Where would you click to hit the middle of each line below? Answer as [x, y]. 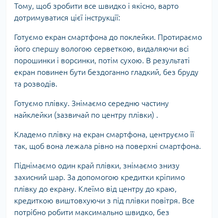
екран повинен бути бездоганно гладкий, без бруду [106, 72]
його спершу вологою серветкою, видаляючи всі [101, 48]
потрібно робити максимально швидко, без [92, 212]
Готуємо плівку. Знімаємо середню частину [91, 103]
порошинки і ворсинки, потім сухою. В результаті [102, 60]
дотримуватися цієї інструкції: [67, 17]
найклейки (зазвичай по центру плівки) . [86, 115]
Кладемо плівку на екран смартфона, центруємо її [104, 134]
